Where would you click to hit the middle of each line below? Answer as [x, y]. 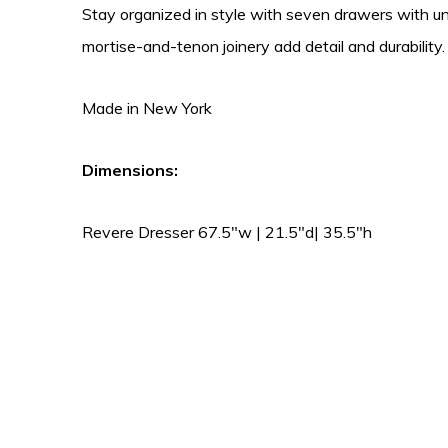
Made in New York [147, 108]
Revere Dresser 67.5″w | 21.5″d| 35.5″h [227, 232]
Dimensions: [130, 170]
